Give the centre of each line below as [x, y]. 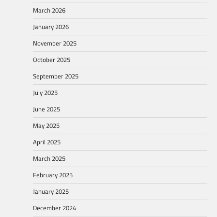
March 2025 [49, 159]
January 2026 [51, 27]
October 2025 [52, 60]
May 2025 [46, 126]
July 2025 [45, 93]
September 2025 [56, 76]
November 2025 [55, 43]
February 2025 [53, 175]
